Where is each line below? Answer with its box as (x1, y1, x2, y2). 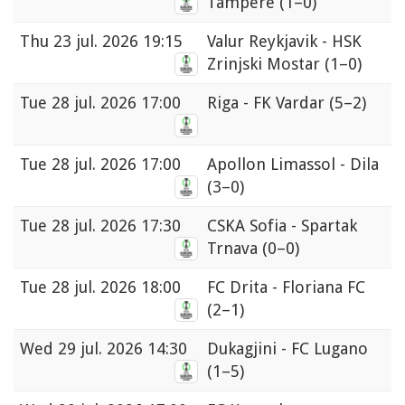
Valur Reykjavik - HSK (207, 32, 362, 52)
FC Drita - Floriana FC (207, 278, 365, 297)
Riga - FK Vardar (207, 93, 329, 113)
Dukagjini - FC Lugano (207, 339, 368, 359)
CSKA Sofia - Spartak (207, 216, 357, 236)
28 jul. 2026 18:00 (52, 278, 181, 297)
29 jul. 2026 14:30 (58, 339, 187, 359)
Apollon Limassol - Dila (207, 155, 379, 174)
